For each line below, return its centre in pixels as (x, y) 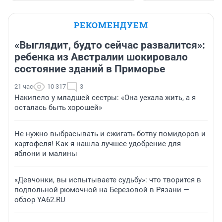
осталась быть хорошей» (58, 108)
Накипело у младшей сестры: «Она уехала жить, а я (105, 98)
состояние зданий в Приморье (90, 69)
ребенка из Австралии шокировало (101, 57)
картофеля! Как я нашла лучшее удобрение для (98, 144)
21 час (24, 87)
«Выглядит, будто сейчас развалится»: (110, 45)
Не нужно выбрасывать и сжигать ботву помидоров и (110, 134)
